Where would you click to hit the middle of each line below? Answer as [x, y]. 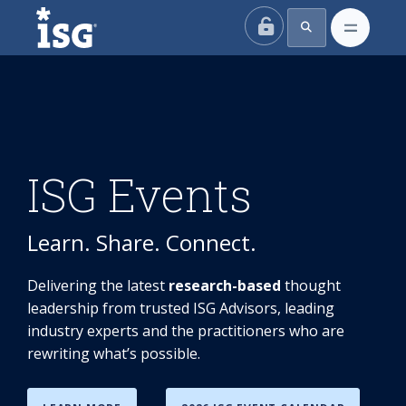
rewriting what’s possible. [114, 353]
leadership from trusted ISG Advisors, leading [181, 308]
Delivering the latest [98, 285]
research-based [227, 285]
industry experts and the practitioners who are [186, 331]
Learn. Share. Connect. [142, 242]
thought [313, 285]
